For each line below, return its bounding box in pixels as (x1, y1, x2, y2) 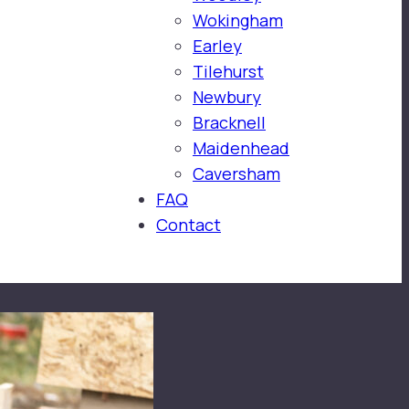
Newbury (193, 86, 261, 108)
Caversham (193, 163, 280, 184)
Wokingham (193, 9, 283, 31)
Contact (156, 214, 221, 236)
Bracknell (193, 111, 266, 133)
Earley (193, 35, 242, 57)
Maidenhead (193, 137, 289, 159)
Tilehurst (193, 60, 264, 82)
